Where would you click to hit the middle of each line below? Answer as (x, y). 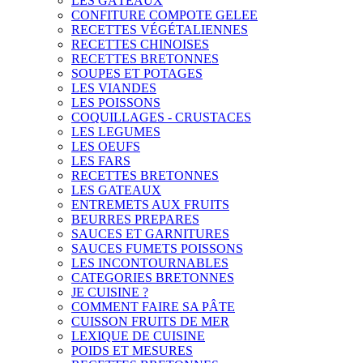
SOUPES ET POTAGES (137, 73)
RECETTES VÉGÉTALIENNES (160, 30)
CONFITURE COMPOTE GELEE (164, 15)
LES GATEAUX (116, 190)
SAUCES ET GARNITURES (150, 234)
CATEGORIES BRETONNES (153, 278)
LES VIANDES (114, 88)
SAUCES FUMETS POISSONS (157, 248)
